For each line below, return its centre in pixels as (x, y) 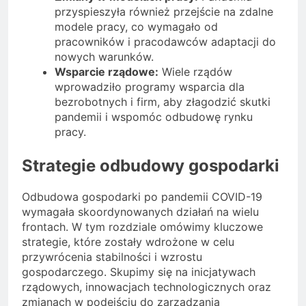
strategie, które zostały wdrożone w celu (128, 241)
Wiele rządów (195, 71)
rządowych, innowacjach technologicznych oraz (147, 287)
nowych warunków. (104, 56)
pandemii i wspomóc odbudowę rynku (154, 116)
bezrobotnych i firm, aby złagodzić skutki (163, 101)
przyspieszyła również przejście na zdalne (164, 11)
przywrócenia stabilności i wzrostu (112, 256)
